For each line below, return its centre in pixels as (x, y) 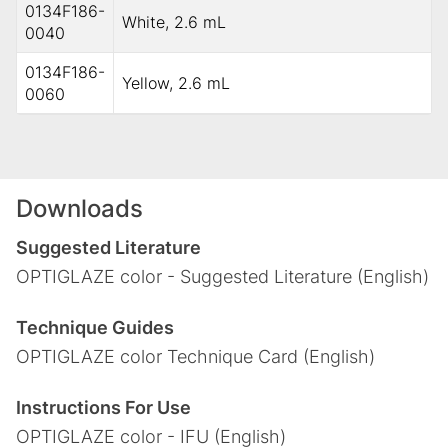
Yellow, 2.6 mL (176, 82)
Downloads (79, 208)
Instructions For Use (103, 407)
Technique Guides (95, 327)
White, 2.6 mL (174, 21)
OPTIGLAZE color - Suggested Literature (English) (222, 276)
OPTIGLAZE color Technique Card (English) (195, 356)
